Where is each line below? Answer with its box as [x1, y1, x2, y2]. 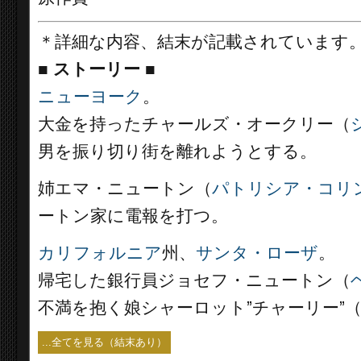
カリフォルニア [38, 243, 162, 263]
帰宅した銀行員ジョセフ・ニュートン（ [38, 271, 351, 290]
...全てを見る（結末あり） [42, 336, 167, 348]
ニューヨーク [38, 87, 143, 106]
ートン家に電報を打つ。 [38, 206, 228, 226]
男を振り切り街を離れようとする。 [38, 142, 317, 161]
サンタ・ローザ [196, 243, 318, 263]
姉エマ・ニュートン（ [38, 179, 212, 198]
